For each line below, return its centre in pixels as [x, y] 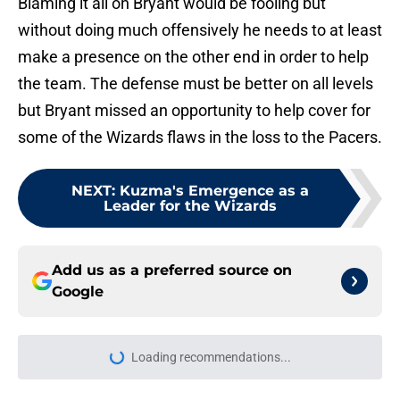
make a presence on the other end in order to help [193, 57]
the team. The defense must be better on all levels [196, 84]
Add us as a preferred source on [172, 271]
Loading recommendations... [211, 358]
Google [78, 292]
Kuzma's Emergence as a [214, 191]
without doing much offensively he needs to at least [200, 30]
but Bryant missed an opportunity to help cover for [194, 111]
